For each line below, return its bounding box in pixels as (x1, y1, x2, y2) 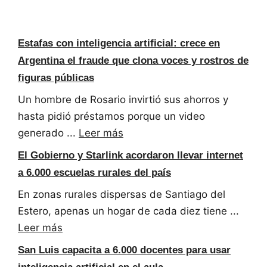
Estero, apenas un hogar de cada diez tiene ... (18, 205, 239, 218)
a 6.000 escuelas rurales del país (18, 166, 171, 178)
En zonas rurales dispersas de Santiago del (18, 188, 225, 201)
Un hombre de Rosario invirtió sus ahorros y (18, 94, 228, 106)
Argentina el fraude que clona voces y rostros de (18, 54, 249, 66)
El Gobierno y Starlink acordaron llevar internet (18, 149, 243, 161)
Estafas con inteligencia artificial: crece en (18, 37, 220, 49)
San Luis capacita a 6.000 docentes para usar (18, 244, 231, 256)
